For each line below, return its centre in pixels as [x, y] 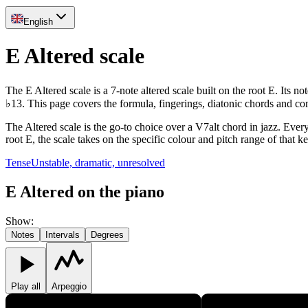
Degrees [107, 234]
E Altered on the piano [85, 191]
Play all [26, 286]
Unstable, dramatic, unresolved [98, 162]
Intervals [63, 234]
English [38, 22]
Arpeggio [69, 286]
